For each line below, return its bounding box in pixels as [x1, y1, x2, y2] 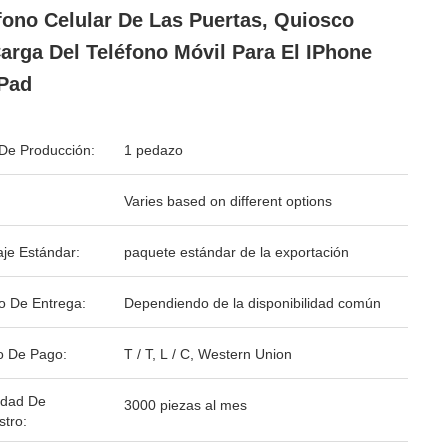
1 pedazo [124, 142, 183, 158]
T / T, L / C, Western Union [124, 346, 292, 362]
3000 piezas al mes [124, 397, 247, 413]
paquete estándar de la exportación [124, 244, 349, 260]
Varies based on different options [124, 193, 332, 209]
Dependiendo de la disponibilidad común [124, 295, 381, 311]
